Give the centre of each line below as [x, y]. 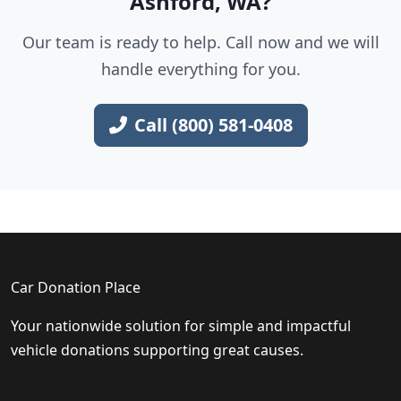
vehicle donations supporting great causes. [157, 350]
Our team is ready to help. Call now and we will [200, 42]
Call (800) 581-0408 [213, 125]
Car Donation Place [76, 287]
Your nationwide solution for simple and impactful [181, 326]
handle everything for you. [200, 69]
